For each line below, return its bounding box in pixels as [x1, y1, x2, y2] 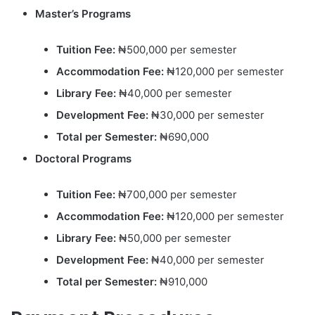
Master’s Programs [35, 6, 131, 20]
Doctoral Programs [35, 151, 131, 165]
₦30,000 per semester [148, 108, 264, 122]
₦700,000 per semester [115, 187, 237, 201]
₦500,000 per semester [115, 42, 237, 56]
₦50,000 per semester [116, 231, 231, 245]
